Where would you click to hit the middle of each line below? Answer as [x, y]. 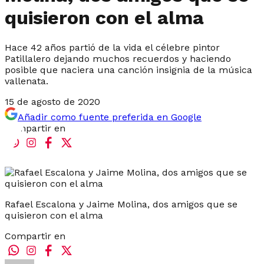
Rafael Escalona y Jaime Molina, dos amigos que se [121, 204]
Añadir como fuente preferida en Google [110, 117]
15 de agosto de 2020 [52, 101]
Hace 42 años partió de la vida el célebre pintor [112, 47]
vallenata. [27, 81]
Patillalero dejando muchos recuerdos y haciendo [118, 58]
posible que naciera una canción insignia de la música [128, 70]
